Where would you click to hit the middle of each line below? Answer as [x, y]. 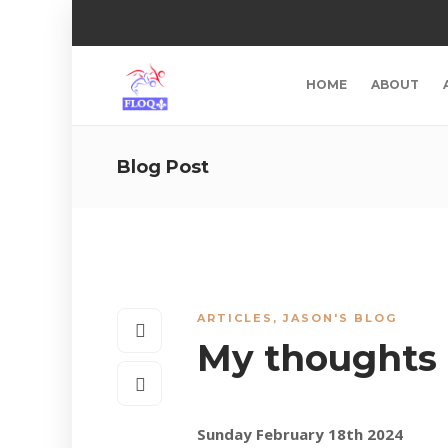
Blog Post [163, 167]
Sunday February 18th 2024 [300, 434]
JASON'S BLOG [340, 318]
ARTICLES [235, 318]
